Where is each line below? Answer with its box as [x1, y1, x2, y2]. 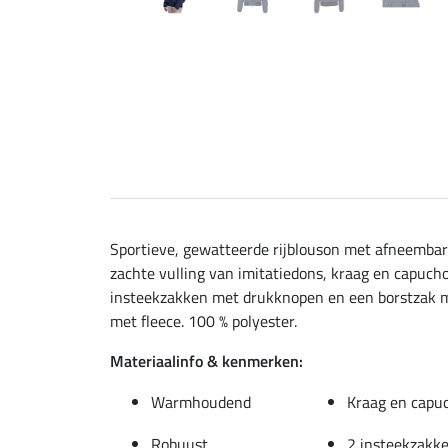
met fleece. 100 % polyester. [110, 308, 297, 333]
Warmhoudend [151, 389, 251, 414]
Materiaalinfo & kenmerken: [110, 348, 303, 373]
